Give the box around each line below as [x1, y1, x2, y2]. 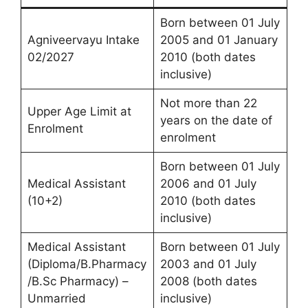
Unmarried [27, 291, 86, 306]
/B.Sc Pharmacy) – [27, 274, 129, 289]
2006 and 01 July [159, 177, 256, 191]
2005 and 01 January [159, 33, 278, 47]
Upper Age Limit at [27, 104, 131, 119]
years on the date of [159, 113, 272, 128]
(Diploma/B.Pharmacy [27, 257, 146, 272]
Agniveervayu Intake [27, 33, 140, 47]
